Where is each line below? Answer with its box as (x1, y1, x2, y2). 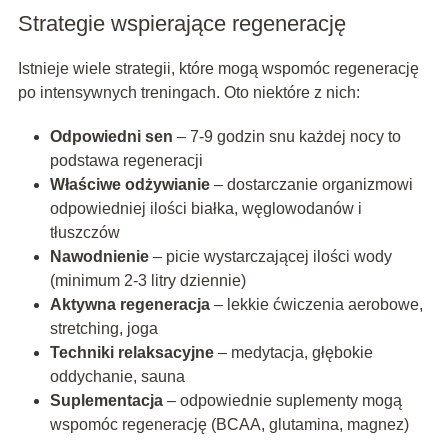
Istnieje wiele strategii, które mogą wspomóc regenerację (17, 60, 419, 78)
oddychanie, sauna (49, 368, 185, 386)
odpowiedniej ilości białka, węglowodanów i (49, 200, 362, 218)
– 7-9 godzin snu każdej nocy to (172, 128, 401, 146)
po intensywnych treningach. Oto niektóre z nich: (17, 84, 360, 102)
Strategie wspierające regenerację (17, 11, 346, 37)
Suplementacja (49, 392, 163, 410)
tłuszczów (49, 224, 120, 242)
